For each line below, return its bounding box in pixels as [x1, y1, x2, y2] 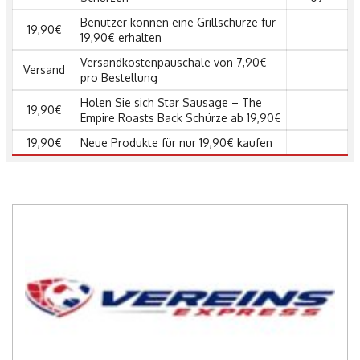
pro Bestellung [80, 71, 157, 85]
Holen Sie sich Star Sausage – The [80, 96, 262, 110]
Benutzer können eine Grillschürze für [80, 15, 276, 30]
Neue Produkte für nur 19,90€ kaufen [80, 136, 272, 150]
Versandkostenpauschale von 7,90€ [80, 55, 267, 70]
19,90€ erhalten [80, 31, 162, 45]
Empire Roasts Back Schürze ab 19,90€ [80, 111, 281, 125]
